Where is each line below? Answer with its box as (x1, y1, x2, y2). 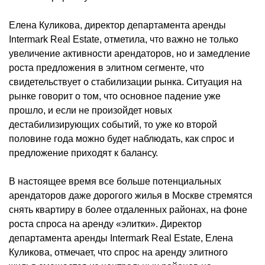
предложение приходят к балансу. (9, 147, 158, 158)
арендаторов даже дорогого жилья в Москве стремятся (9, 190, 253, 201)
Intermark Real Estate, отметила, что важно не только (9, 34, 238, 44)
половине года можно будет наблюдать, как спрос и (9, 133, 234, 144)
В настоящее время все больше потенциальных (9, 176, 221, 186)
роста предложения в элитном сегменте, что (9, 62, 204, 73)
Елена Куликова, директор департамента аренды (9, 20, 226, 30)
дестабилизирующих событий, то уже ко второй (9, 119, 217, 130)
